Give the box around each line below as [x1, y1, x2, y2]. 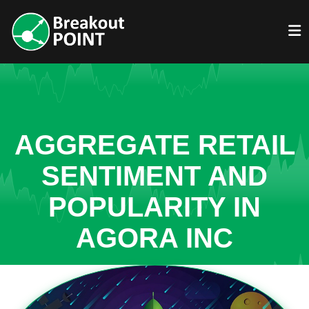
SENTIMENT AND [41, 161, 268, 191]
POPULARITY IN [48, 192, 261, 222]
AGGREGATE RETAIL [14, 130, 295, 160]
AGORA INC [76, 223, 233, 253]
